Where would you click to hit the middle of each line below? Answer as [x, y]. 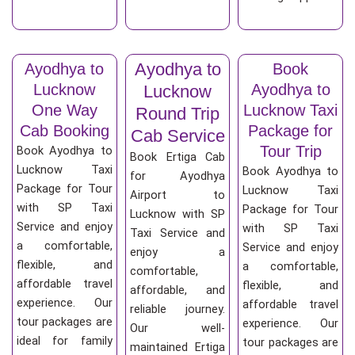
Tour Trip [290, 152]
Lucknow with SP [177, 214]
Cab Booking [64, 131]
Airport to [177, 195]
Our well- [177, 328]
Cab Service [177, 136]
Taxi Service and [177, 233]
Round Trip [177, 114]
